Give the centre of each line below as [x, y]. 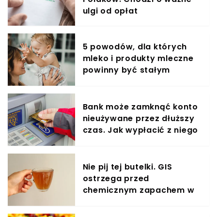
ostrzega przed [116, 178]
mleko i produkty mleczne [138, 58]
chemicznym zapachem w [139, 190]
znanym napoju [116, 201]
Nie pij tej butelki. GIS [127, 167]
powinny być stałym [126, 70]
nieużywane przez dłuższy [139, 118]
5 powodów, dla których [135, 46]
